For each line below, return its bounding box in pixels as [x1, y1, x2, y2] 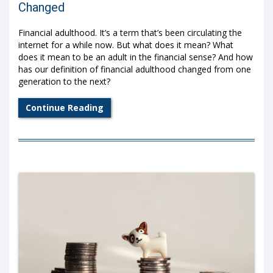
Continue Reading [26, 102, 104, 114]
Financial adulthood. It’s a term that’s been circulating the [18, 27, 242, 39]
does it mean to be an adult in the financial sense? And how [18, 51, 253, 63]
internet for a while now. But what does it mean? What [18, 39, 233, 51]
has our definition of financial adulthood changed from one [18, 63, 251, 76]
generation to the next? [18, 76, 110, 88]
